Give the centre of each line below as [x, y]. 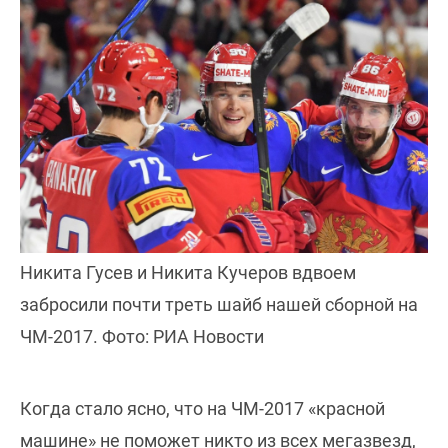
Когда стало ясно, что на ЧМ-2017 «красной [202, 408]
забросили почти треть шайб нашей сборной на [219, 304]
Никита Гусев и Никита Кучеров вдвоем [188, 272]
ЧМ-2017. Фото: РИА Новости [142, 336]
